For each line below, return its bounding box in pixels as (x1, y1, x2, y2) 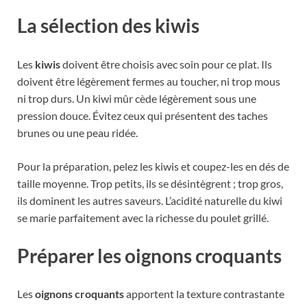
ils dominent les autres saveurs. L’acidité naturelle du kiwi (17, 193, 282, 207)
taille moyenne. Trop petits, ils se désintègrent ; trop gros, (17, 176, 283, 190)
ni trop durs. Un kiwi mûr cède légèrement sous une (17, 91, 256, 105)
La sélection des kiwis (17, 14, 199, 38)
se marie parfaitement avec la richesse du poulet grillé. (17, 210, 269, 224)
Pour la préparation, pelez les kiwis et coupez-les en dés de (17, 159, 289, 173)
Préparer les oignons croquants (17, 243, 282, 267)
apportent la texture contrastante (124, 286, 284, 300)
